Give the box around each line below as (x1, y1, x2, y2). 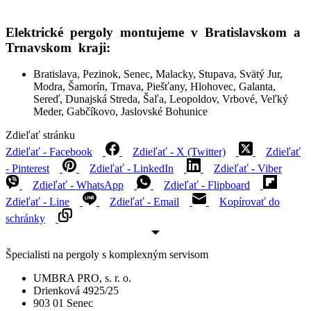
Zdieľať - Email (110, 196, 179, 208)
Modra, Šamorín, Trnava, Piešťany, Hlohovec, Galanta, (33, 81, 276, 93)
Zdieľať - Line (6, 196, 69, 208)
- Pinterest (6, 162, 49, 175)
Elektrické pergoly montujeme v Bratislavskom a (6, 24, 301, 40)
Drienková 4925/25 (33, 285, 119, 297)
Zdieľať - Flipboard (164, 179, 250, 192)
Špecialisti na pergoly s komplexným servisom (6, 249, 208, 261)
